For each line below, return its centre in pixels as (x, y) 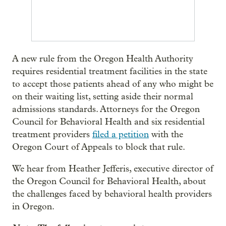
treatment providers (52, 134)
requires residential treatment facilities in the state (110, 71)
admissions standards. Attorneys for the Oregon (106, 109)
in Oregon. (33, 207)
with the (166, 134)
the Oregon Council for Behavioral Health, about (109, 181)
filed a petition (121, 134)
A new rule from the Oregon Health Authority (103, 59)
